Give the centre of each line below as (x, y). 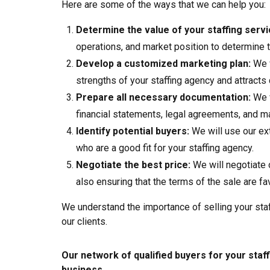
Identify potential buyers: (133, 131)
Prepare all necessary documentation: (163, 97)
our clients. (84, 221)
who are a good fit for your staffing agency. (165, 148)
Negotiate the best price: (134, 165)
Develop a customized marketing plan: (163, 63)
